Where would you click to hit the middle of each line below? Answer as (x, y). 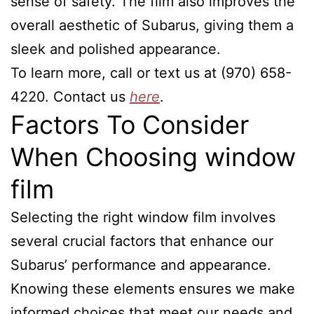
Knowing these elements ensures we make (153, 289)
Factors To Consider (130, 125)
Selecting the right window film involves (143, 217)
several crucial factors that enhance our (142, 241)
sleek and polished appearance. (116, 49)
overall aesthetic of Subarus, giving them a (152, 25)
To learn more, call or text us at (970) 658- (151, 73)
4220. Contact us (70, 97)
